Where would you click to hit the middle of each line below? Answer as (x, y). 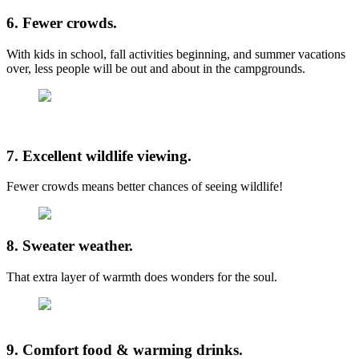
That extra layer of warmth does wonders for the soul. (142, 277)
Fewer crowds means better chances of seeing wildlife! (145, 187)
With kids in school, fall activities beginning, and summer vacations (176, 54)
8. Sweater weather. (70, 246)
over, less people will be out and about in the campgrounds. (156, 68)
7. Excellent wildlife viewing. (99, 155)
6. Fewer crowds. (62, 23)
